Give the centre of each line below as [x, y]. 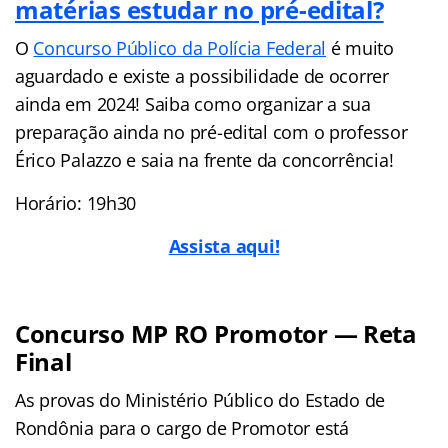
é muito [360, 47]
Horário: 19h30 [76, 202]
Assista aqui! [224, 245]
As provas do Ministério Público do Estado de [200, 399]
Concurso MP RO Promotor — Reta [216, 333]
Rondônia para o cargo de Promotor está [182, 427]
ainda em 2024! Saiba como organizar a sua [193, 103]
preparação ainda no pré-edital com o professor [211, 131]
